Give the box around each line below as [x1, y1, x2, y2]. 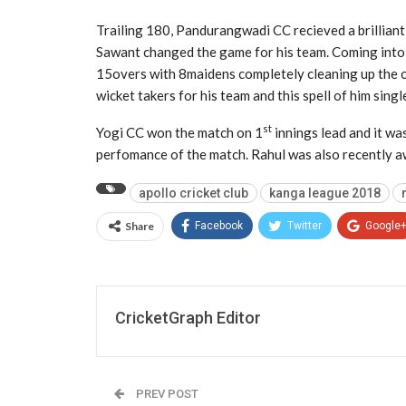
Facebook [195, 218, 243, 232]
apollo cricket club [139, 185, 248, 200]
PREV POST [133, 386, 198, 401]
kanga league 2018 [269, 185, 381, 200]
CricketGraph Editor [115, 307, 261, 327]
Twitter [287, 218, 322, 232]
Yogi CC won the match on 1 [96, 123, 263, 140]
